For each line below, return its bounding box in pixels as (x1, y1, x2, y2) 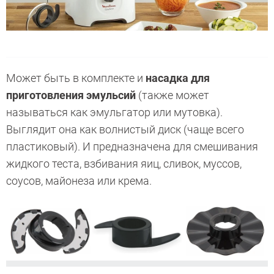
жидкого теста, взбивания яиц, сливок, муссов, (6, 157, 242, 170)
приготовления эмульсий (6, 88, 136, 102)
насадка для (146, 71, 210, 84)
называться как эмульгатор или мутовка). (6, 105, 223, 119)
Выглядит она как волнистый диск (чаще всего (6, 122, 244, 136)
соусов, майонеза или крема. (6, 174, 152, 187)
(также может (136, 88, 209, 102)
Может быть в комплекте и (6, 71, 146, 84)
